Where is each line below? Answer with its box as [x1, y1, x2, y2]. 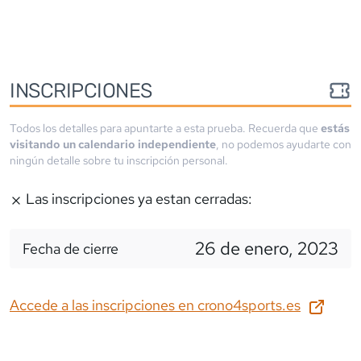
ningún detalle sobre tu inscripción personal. [10, 152, 228, 168]
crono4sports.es [197, 295, 301, 314]
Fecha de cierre [23, 239, 118, 258]
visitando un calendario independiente [10, 136, 216, 151]
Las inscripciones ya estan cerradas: [23, 189, 253, 208]
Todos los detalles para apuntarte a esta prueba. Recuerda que [10, 120, 321, 135]
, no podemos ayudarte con [216, 136, 351, 151]
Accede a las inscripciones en [10, 295, 197, 314]
